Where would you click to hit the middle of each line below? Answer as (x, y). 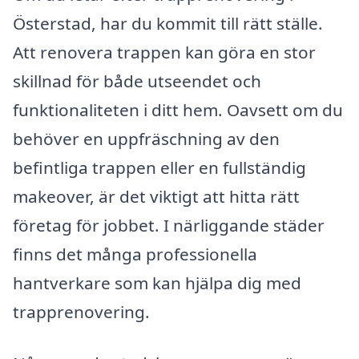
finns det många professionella (135, 254)
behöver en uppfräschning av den (146, 139)
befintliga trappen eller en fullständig (159, 168)
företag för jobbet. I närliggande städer (169, 226)
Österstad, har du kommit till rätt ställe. (168, 24)
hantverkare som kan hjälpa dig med (157, 283)
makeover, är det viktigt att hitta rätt (156, 197)
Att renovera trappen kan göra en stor (164, 52)
